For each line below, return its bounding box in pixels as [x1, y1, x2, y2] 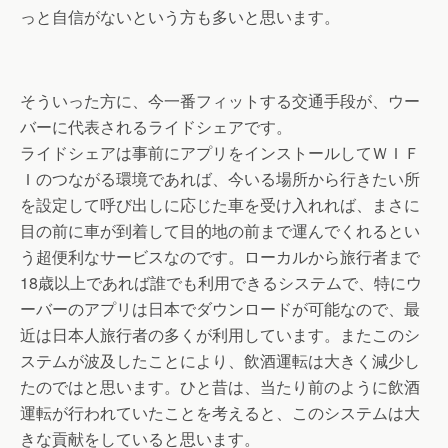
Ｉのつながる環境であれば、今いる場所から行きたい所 [20, 166, 420, 190]
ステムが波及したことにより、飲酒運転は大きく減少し [20, 348, 420, 372]
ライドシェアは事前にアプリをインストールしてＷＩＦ [20, 140, 420, 164]
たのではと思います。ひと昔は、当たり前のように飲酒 [20, 374, 420, 398]
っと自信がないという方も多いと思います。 [20, 4, 340, 28]
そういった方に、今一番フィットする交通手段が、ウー [20, 88, 420, 112]
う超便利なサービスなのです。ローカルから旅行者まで [20, 244, 420, 268]
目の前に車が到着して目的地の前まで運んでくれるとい [20, 218, 420, 242]
